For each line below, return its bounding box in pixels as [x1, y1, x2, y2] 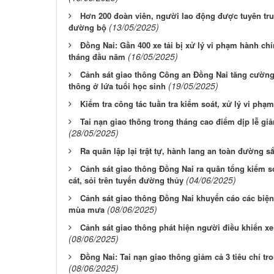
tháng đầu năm [68, 51, 125, 63]
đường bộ [68, 21, 106, 34]
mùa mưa [68, 204, 105, 216]
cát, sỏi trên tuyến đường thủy [68, 174, 183, 187]
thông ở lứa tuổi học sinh [68, 80, 166, 92]
